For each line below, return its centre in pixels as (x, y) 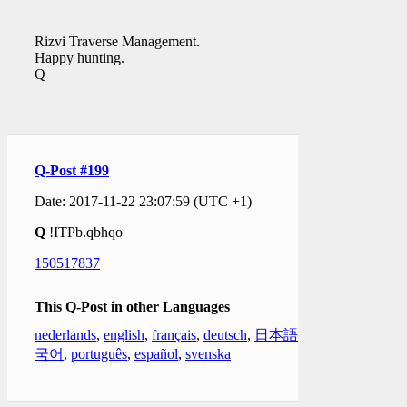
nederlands (65, 335)
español (156, 354)
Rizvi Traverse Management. (117, 42)
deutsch (225, 335)
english (124, 335)
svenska (208, 354)
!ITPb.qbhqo (84, 233)
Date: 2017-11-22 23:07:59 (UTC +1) (143, 202)
